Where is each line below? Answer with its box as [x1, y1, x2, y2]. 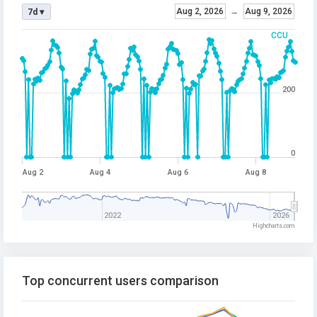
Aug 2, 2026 [176, 6, 224, 17]
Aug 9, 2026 [245, 6, 292, 17]
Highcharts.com [253, 222, 295, 230]
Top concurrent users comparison [22, 273, 219, 289]
